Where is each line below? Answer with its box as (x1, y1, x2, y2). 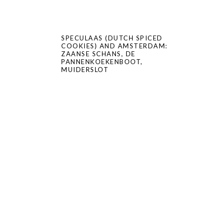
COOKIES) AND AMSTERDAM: (61, 42, 168, 50)
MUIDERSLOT (61, 66, 109, 74)
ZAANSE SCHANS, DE (61, 50, 136, 58)
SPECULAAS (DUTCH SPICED (61, 34, 163, 42)
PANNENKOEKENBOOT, (61, 58, 143, 66)
